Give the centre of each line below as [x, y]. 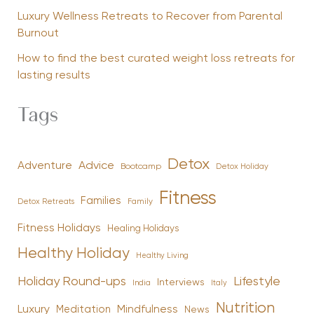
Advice [96, 166]
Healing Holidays [143, 229]
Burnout [38, 34]
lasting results [54, 76]
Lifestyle [257, 282]
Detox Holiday [242, 167]
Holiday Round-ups [71, 282]
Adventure [45, 166]
